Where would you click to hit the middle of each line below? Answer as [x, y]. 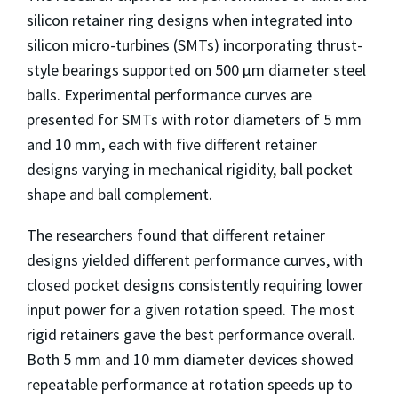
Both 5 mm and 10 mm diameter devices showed [190, 359]
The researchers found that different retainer [176, 235]
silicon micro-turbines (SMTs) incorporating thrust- [195, 44]
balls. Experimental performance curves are [169, 94]
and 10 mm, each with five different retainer [172, 144]
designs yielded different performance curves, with [195, 259]
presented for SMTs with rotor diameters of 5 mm [194, 119]
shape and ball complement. [119, 194]
